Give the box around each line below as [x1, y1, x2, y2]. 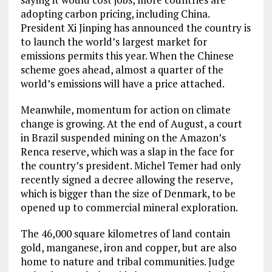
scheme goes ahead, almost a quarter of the [20, 63, 223, 76]
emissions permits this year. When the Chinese [20, 49, 234, 63]
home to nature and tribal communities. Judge [20, 254, 235, 268]
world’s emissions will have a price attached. [20, 76, 225, 90]
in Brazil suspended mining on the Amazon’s [20, 131, 226, 144]
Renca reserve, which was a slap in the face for [20, 144, 234, 158]
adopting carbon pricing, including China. [20, 7, 209, 21]
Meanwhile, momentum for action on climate [20, 103, 231, 117]
